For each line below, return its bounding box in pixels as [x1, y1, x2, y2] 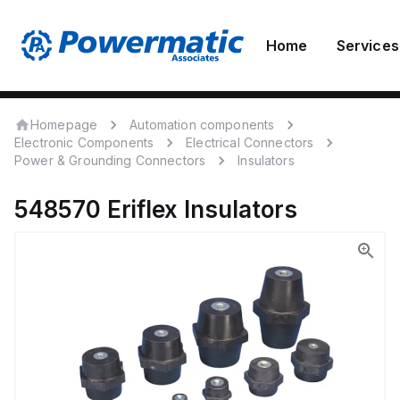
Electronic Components [14, 135, 154, 150]
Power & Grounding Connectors [14, 153, 206, 168]
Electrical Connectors [186, 135, 314, 150]
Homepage [30, 116, 98, 132]
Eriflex [107, 196, 178, 223]
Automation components [129, 117, 275, 132]
